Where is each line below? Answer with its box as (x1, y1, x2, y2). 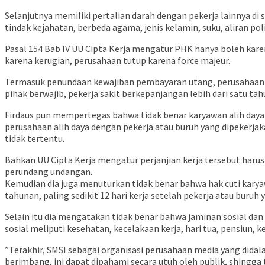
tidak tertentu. (5, 132, 64, 145)
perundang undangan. (5, 166, 92, 178)
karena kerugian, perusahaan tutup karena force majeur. (5, 54, 230, 67)
